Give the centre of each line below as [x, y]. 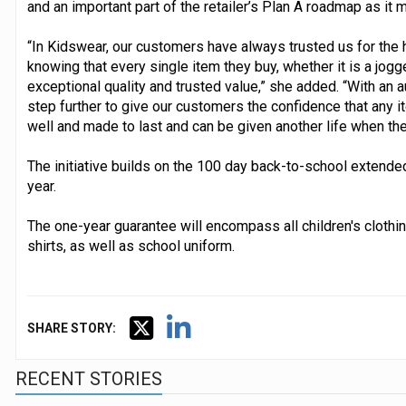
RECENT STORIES [88, 378]
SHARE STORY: [71, 328]
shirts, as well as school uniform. [130, 246]
